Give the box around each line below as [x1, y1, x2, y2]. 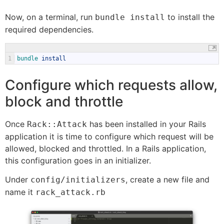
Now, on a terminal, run [5, 12, 95, 22]
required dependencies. [5, 24, 93, 35]
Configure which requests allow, [5, 76, 217, 93]
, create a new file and [125, 174, 209, 185]
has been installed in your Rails [87, 118, 206, 129]
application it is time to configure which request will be [5, 131, 213, 141]
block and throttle [5, 92, 123, 110]
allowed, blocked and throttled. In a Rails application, [5, 143, 206, 153]
